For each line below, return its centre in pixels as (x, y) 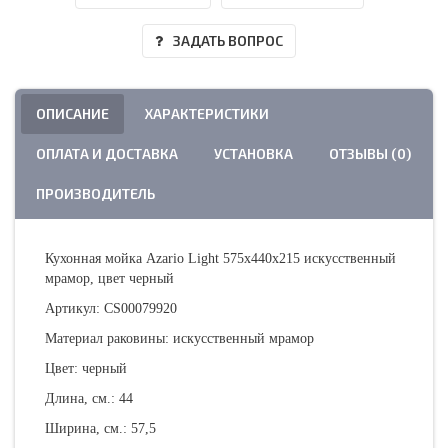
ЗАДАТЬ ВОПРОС (228, 40)
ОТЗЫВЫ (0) (370, 153)
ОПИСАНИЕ (72, 113)
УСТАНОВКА (253, 153)
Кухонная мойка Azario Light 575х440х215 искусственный (220, 258)
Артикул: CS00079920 (111, 308)
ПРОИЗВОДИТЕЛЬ (95, 193)
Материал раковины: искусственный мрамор (179, 338)
